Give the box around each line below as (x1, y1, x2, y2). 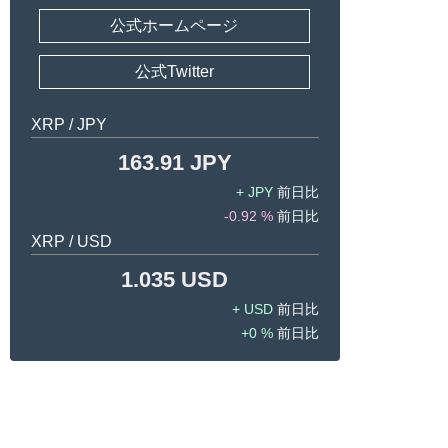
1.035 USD (121, 267, 228, 293)
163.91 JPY (117, 150, 232, 176)
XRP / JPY (30, 116, 107, 134)
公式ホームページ (110, 17, 239, 35)
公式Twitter (134, 63, 214, 81)
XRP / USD (30, 233, 112, 251)
